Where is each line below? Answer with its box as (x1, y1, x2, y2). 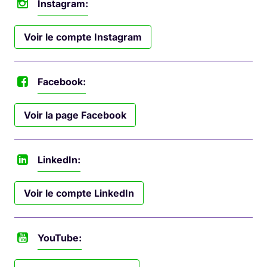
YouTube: (38, 231, 82, 244)
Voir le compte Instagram (24, 30, 142, 43)
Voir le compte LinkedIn (24, 187, 134, 199)
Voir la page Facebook (24, 108, 126, 121)
